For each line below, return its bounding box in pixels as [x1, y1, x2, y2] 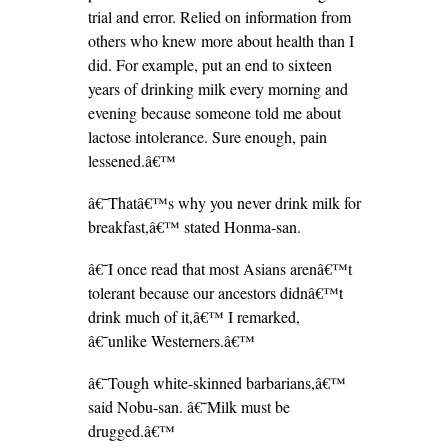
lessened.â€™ [87, 150, 176, 171]
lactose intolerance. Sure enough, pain [87, 126, 327, 147]
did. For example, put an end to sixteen [87, 54, 332, 75]
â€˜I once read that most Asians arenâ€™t [87, 258, 352, 279]
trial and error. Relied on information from [87, 6, 351, 27]
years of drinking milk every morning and [87, 78, 348, 99]
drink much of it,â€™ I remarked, [87, 306, 300, 327]
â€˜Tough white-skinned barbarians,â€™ [87, 372, 346, 393]
